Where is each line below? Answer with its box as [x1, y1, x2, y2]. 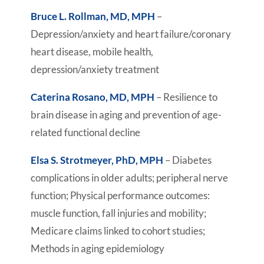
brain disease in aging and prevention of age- [30, 108, 222, 121]
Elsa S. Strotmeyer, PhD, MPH [30, 154, 163, 166]
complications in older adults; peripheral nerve [30, 171, 228, 184]
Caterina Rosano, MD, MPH [30, 91, 154, 103]
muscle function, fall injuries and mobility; [30, 207, 206, 219]
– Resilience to [154, 91, 217, 103]
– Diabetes [163, 154, 212, 166]
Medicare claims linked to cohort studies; [30, 225, 205, 237]
